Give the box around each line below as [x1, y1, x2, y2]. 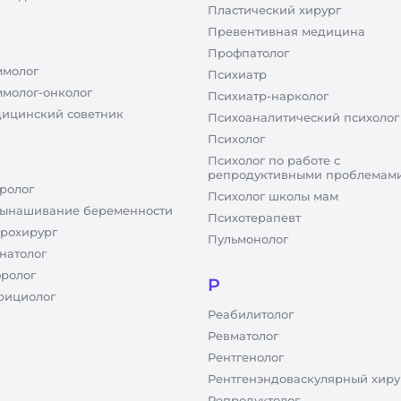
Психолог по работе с [208, 153, 340, 167]
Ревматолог [208, 328, 278, 343]
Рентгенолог [208, 350, 284, 364]
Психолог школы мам [208, 189, 338, 203]
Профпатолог [208, 46, 289, 60]
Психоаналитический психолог [208, 110, 399, 124]
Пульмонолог [208, 232, 288, 246]
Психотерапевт [208, 210, 301, 225]
